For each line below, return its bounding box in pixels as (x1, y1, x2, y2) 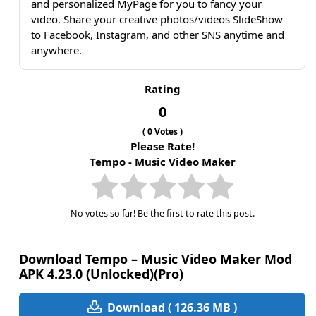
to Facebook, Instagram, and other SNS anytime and (31, 28, 284, 42)
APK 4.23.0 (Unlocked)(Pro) (19, 265, 183, 282)
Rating (144, 82, 181, 97)
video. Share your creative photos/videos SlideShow (31, 12, 283, 27)
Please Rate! (130, 138, 195, 153)
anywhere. (31, 43, 82, 58)
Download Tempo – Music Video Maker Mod (19, 250, 292, 267)
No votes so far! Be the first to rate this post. (70, 207, 255, 220)
